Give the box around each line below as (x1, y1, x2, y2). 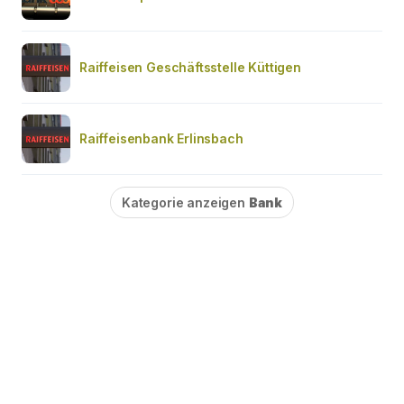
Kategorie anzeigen (122, 194, 249, 210)
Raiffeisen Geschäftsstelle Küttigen (79, 59, 301, 75)
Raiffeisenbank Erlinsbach (79, 130, 243, 146)
